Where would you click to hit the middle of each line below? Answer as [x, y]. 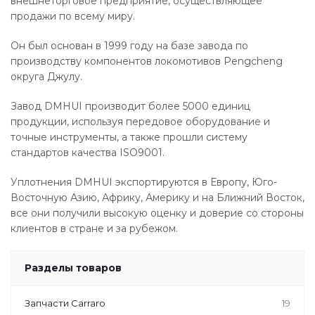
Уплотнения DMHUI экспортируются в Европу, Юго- [144, 182]
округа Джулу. [46, 77]
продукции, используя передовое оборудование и [140, 122]
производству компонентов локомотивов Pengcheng [147, 61]
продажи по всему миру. [73, 16]
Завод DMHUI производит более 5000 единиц [130, 106]
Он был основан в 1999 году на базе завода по [129, 46]
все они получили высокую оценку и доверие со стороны [157, 213]
